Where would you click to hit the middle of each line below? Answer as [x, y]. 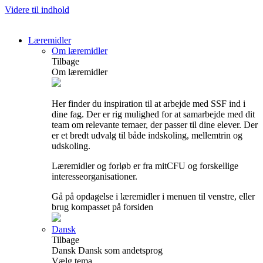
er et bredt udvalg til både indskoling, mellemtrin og [147, 135]
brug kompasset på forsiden [102, 207]
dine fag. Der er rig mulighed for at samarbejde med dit [153, 114]
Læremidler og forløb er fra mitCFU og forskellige [145, 166]
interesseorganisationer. [95, 176]
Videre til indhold [37, 10]
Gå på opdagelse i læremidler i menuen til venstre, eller [153, 196]
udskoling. [71, 146]
